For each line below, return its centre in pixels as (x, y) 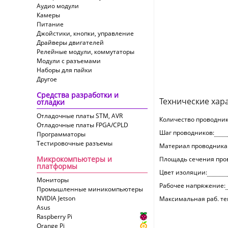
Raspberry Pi (54, 217)
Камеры (48, 15)
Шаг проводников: (187, 133)
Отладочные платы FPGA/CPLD (82, 125)
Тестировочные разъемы (75, 143)
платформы (57, 166)
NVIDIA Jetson (56, 198)
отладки (51, 102)
